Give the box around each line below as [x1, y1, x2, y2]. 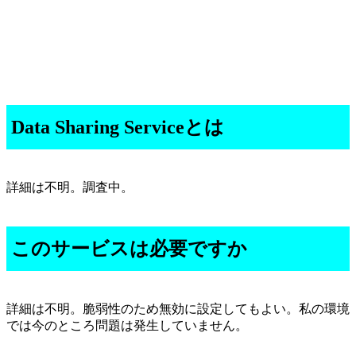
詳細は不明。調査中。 [6, 180, 133, 194]
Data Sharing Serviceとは [11, 116, 224, 137]
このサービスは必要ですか [11, 238, 247, 259]
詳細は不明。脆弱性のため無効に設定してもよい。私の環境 [6, 301, 350, 315]
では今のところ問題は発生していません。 [6, 318, 248, 332]
